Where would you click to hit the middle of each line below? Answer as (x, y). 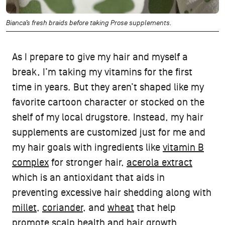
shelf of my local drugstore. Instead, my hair (108, 117)
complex (30, 162)
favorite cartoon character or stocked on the (108, 102)
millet (24, 208)
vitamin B (183, 147)
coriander (63, 208)
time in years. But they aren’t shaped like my (108, 87)
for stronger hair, (88, 162)
